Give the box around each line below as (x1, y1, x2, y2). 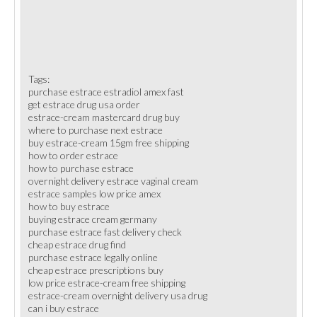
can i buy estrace (28, 302, 99, 314)
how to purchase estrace (28, 162, 134, 174)
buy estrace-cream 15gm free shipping (28, 137, 189, 149)
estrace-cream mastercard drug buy (28, 111, 180, 123)
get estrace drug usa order (28, 98, 140, 110)
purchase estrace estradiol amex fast (28, 86, 184, 98)
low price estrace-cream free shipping (28, 277, 185, 289)
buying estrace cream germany (28, 213, 157, 225)
